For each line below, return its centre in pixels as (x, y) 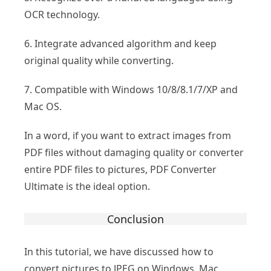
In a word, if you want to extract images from (128, 135)
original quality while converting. (99, 60)
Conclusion (135, 219)
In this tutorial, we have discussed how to (119, 251)
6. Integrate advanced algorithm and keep (120, 43)
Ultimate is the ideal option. (87, 186)
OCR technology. (62, 14)
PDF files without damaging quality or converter (134, 152)
